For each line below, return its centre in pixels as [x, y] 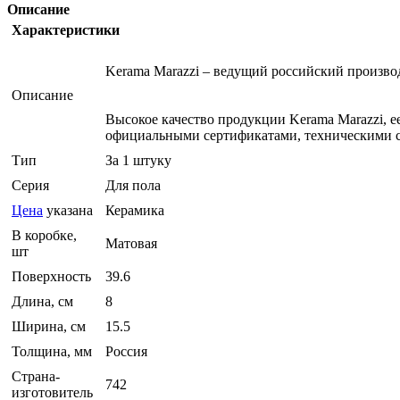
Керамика [135, 211]
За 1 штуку [138, 161]
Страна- [36, 377]
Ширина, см [49, 327]
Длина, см [42, 302]
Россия [126, 352]
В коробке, [44, 236]
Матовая [131, 244]
